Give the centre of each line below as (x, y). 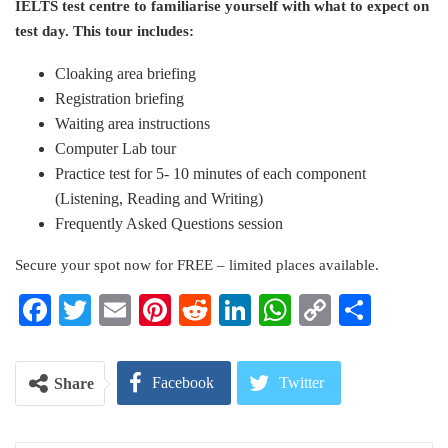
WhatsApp (359, 310)
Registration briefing (119, 98)
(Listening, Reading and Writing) (159, 198)
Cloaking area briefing (125, 73)
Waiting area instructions (132, 123)
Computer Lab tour (115, 148)
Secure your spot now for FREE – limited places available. (197, 265)
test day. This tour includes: (104, 31)
